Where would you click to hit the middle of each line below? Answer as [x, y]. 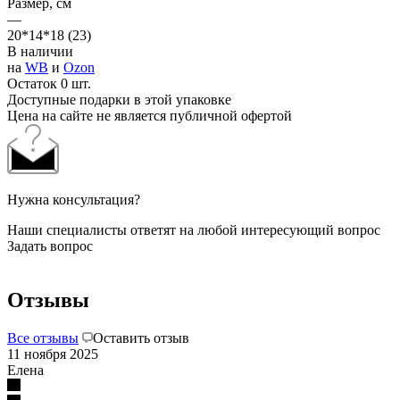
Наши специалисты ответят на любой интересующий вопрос [194, 229]
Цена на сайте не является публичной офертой [150, 115]
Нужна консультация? [74, 199]
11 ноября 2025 [53, 354]
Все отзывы [43, 337]
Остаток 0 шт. [49, 83]
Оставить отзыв [141, 337]
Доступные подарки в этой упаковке [119, 99]
